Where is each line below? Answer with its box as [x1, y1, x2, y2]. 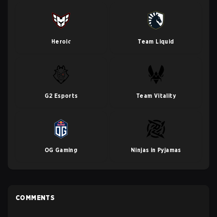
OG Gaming [44, 146, 78, 154]
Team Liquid [138, 38, 174, 45]
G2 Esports [44, 92, 78, 99]
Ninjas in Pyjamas [131, 146, 181, 154]
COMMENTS [15, 194, 55, 201]
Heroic [51, 38, 71, 45]
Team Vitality [136, 92, 176, 99]
